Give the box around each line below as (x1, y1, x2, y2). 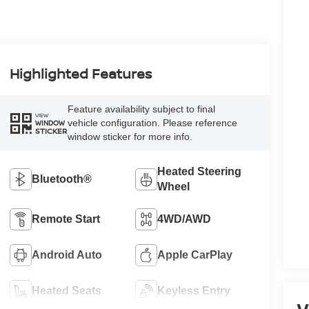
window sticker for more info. (67, 131, 192, 143)
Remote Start (31, 212, 100, 225)
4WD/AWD (157, 212, 212, 225)
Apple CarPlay (157, 248, 233, 261)
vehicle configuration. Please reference (67, 117, 237, 129)
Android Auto (31, 248, 102, 261)
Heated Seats (31, 284, 101, 297)
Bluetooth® (31, 172, 92, 185)
